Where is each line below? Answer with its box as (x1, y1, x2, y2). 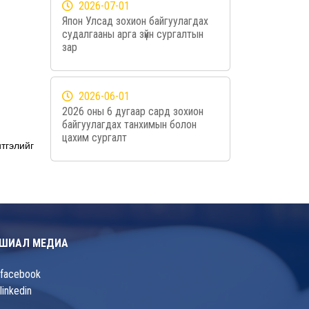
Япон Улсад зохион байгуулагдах (62, 14, 208, 28)
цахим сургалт (62, 131, 127, 144)
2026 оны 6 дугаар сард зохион (62, 105, 203, 118)
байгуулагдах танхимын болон (62, 118, 197, 131)
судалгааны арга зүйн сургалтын (62, 28, 203, 41)
